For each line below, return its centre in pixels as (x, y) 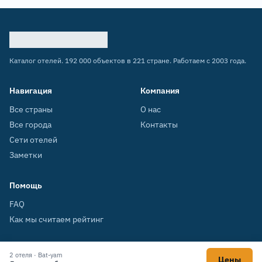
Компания (160, 91)
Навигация (31, 91)
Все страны (31, 109)
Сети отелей (33, 140)
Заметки (26, 155)
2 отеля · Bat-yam (36, 255)
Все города (30, 125)
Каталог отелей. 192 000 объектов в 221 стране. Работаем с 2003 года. (128, 61)
